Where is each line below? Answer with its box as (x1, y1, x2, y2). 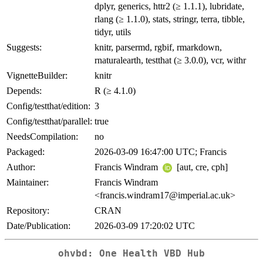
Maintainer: (6, 177, 49, 187)
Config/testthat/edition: (6, 100, 90, 111)
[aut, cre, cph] (174, 161, 228, 172)
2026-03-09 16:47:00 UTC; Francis (95, 146, 227, 157)
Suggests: (6, 42, 42, 52)
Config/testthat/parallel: (6, 116, 92, 126)
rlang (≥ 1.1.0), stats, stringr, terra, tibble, (95, 14, 245, 24)
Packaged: (6, 146, 45, 157)
